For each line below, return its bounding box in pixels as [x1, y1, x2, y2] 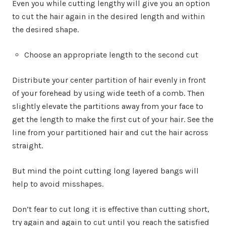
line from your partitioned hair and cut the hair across [12, 127, 208, 137]
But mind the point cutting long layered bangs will [12, 165, 199, 176]
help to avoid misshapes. [12, 179, 103, 189]
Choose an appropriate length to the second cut [24, 49, 198, 60]
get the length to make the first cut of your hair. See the [12, 114, 213, 124]
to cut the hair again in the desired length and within [12, 11, 205, 21]
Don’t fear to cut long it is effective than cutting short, [12, 204, 209, 214]
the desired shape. [12, 24, 79, 34]
